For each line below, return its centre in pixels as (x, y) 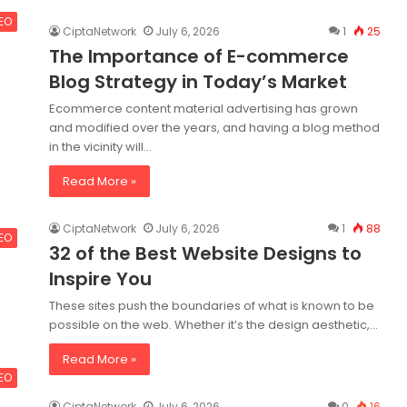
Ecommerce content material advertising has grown (203, 109)
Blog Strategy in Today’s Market (198, 82)
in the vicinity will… (100, 147)
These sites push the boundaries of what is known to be (212, 306)
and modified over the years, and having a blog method (214, 128)
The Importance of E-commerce (199, 56)
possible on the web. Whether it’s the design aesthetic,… (213, 325)
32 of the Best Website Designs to (205, 253)
